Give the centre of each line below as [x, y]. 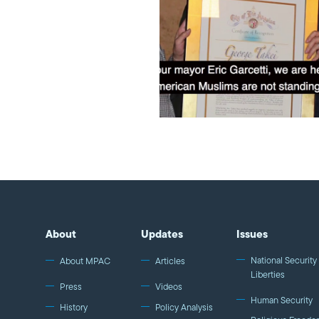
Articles [170, 261]
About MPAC [85, 261]
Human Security [281, 300]
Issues [252, 234]
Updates [162, 234]
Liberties [267, 274]
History [74, 307]
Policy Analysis [184, 307]
